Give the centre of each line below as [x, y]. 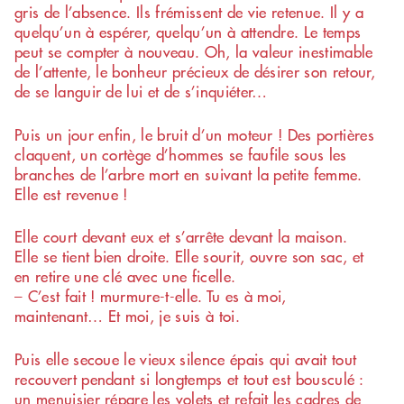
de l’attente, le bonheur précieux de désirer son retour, [195, 72]
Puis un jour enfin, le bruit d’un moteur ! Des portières [194, 134]
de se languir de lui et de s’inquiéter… [141, 92]
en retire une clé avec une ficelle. [125, 276]
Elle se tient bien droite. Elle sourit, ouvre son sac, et [189, 257]
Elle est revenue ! [71, 193]
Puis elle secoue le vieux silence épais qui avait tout [186, 358]
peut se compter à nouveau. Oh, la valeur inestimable [194, 52]
